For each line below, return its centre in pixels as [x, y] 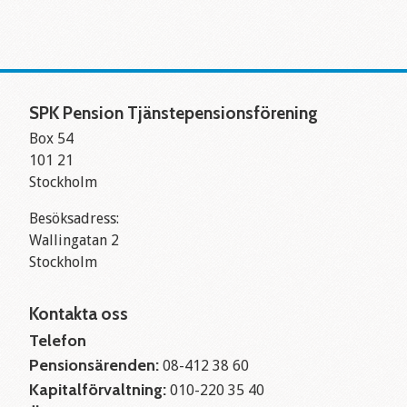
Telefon [58, 340]
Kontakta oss [79, 313]
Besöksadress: [74, 218]
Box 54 [51, 138]
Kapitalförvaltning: [98, 389]
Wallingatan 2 [74, 240]
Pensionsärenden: [94, 365]
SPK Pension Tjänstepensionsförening [174, 113]
